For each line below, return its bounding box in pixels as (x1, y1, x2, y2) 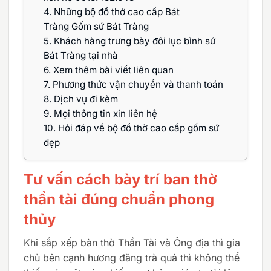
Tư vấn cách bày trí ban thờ (24, 170, 217, 188)
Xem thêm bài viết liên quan (51, 64, 174, 76)
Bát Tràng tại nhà (44, 49, 118, 61)
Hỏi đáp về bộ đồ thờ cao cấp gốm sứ (56, 122, 219, 134)
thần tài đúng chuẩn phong (24, 190, 214, 208)
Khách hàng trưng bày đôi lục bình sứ (51, 34, 215, 47)
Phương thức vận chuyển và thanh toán (50, 78, 223, 90)
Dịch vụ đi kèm (51, 93, 118, 105)
